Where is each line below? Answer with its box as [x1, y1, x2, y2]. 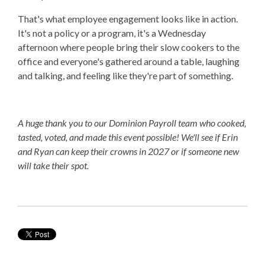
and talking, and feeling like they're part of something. [18, 70, 233, 82]
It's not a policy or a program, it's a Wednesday [18, 27, 206, 39]
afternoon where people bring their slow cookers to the [18, 41, 240, 53]
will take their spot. [18, 160, 91, 172]
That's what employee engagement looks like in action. [18, 13, 238, 25]
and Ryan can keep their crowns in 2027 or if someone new [18, 146, 239, 157]
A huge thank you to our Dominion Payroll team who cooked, [18, 117, 246, 129]
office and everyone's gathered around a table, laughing [18, 56, 240, 67]
